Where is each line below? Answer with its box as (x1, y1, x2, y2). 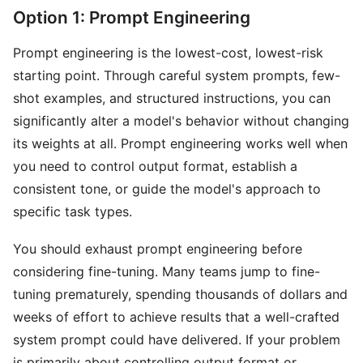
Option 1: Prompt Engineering (13, 7, 250, 28)
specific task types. (13, 203, 132, 220)
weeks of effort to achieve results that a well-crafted (13, 309, 340, 325)
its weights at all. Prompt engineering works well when (13, 135, 348, 152)
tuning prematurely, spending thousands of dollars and (13, 286, 348, 302)
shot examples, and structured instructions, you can (13, 90, 331, 106)
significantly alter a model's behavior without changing (13, 113, 349, 129)
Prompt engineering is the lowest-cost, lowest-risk (13, 45, 323, 61)
